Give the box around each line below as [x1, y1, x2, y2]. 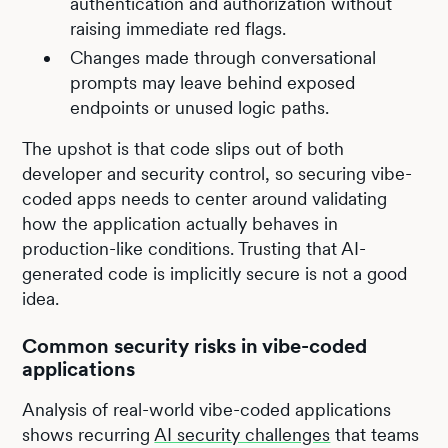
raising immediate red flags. [70, 17, 287, 39]
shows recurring [22, 423, 155, 445]
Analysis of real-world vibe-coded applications [22, 398, 392, 420]
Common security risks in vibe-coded [22, 333, 368, 358]
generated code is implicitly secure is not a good [22, 262, 408, 284]
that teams [330, 423, 420, 445]
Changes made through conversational [70, 46, 377, 68]
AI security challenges [154, 423, 331, 445]
